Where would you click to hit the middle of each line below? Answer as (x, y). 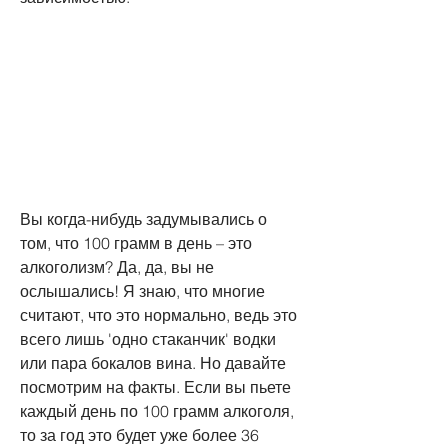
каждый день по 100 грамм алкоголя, (157, 410)
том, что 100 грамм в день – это (136, 242)
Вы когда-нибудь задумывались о (143, 218)
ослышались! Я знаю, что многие (142, 290)
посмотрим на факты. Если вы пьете (155, 386)
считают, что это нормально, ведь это (158, 314)
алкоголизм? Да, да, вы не (117, 266)
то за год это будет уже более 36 (139, 434)
